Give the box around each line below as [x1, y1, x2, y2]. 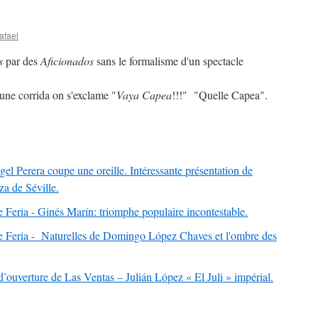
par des [3, 53, 40, 68]
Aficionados [40, 53, 94, 68]
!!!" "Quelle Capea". [172, 87, 268, 102]
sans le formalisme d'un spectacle [94, 53, 243, 68]
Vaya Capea [116, 87, 172, 102]
